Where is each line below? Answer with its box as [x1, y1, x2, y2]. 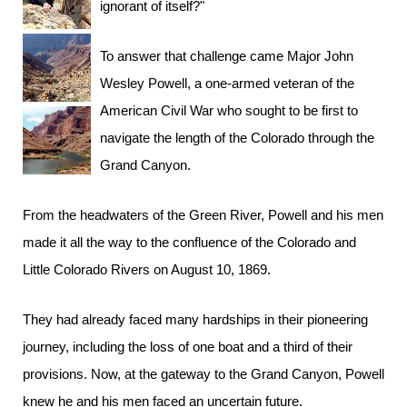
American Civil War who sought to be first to [100, 103, 358, 118]
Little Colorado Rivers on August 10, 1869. [23, 262, 271, 277]
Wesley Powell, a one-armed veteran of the [100, 75, 354, 91]
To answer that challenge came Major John [100, 48, 353, 64]
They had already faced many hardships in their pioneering [23, 312, 368, 327]
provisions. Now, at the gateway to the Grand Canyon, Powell [23, 366, 384, 382]
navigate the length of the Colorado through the [100, 130, 374, 145]
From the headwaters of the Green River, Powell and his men [23, 207, 383, 223]
